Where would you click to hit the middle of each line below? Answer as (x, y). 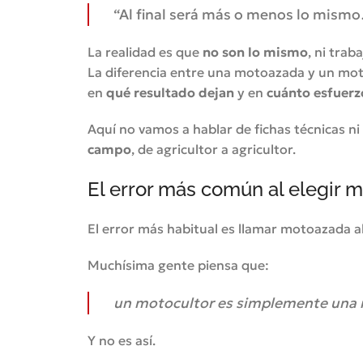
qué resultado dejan (170, 92)
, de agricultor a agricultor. (213, 149)
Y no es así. (121, 340)
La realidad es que (145, 52)
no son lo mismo (255, 52)
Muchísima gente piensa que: (178, 265)
